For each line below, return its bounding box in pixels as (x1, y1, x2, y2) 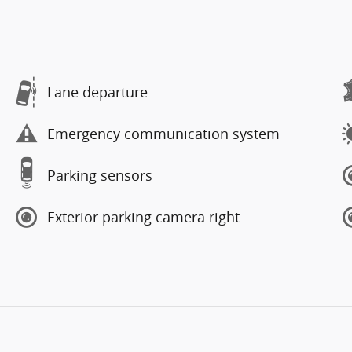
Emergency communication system (47, 124, 280, 143)
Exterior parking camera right (47, 207, 240, 226)
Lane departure (47, 82, 148, 101)
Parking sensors (47, 166, 152, 185)
